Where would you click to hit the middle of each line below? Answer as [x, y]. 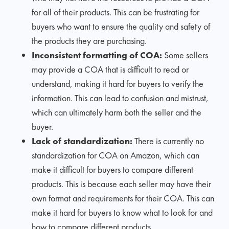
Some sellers [186, 55]
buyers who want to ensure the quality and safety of [121, 26]
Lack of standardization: [83, 141]
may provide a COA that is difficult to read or [110, 69]
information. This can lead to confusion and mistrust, [120, 98]
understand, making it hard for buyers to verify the [118, 83]
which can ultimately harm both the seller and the [117, 112]
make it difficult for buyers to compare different [113, 169]
